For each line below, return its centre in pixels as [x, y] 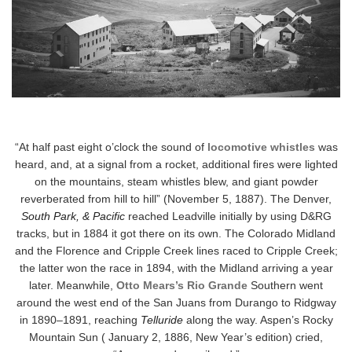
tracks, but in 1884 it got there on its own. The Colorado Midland [176, 234]
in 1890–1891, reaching [80, 320]
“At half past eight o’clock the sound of [111, 147]
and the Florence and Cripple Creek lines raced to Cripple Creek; [176, 251]
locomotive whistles [261, 147]
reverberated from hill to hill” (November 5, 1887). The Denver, [176, 199]
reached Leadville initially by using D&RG [228, 216]
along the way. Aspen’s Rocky [258, 320]
